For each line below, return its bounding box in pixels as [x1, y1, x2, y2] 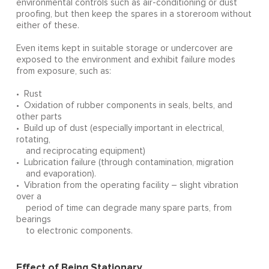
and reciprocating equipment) [16, 147, 145, 156]
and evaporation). [16, 169, 96, 179]
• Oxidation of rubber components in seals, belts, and [16, 101, 232, 110]
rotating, [16, 135, 50, 145]
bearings [16, 215, 51, 225]
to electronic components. [16, 226, 133, 236]
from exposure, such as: [16, 67, 111, 76]
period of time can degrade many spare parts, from [16, 204, 232, 213]
